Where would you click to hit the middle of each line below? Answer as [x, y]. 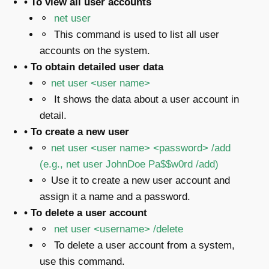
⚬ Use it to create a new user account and [134, 180]
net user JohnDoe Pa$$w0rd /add [140, 164]
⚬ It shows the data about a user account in [139, 99]
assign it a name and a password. [115, 196]
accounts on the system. [95, 50]
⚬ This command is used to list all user [129, 34]
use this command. [83, 261]
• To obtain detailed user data [95, 67]
